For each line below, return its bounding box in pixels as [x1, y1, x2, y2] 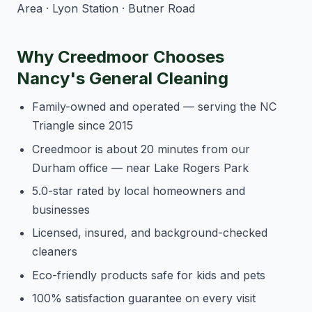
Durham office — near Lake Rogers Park [32, 160, 249, 175]
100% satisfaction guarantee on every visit [32, 291, 256, 306]
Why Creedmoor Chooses [17, 47, 224, 68]
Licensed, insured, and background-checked [32, 226, 268, 240]
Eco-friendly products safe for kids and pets [32, 267, 266, 282]
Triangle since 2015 [32, 118, 134, 133]
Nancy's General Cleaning [17, 68, 228, 89]
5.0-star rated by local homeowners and [32, 183, 246, 198]
